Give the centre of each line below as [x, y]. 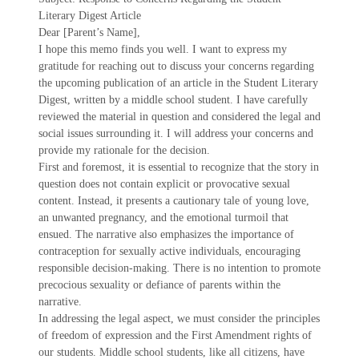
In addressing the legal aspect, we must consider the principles [179, 319]
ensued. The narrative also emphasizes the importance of [166, 234]
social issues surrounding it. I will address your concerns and [176, 133]
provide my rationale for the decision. [124, 150]
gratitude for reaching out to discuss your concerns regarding [176, 66]
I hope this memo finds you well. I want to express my [163, 49]
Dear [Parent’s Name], [89, 32]
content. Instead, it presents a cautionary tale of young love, [174, 201]
